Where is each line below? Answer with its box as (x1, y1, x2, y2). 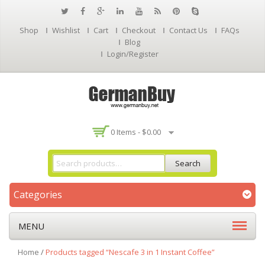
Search (175, 158, 201, 169)
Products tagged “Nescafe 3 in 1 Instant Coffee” (46, 247, 215, 257)
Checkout (122, 25, 156, 35)
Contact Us (169, 25, 208, 35)
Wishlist (52, 25, 80, 35)
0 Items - (110, 127, 142, 137)
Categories (14, 188, 62, 201)
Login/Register (106, 49, 159, 59)
